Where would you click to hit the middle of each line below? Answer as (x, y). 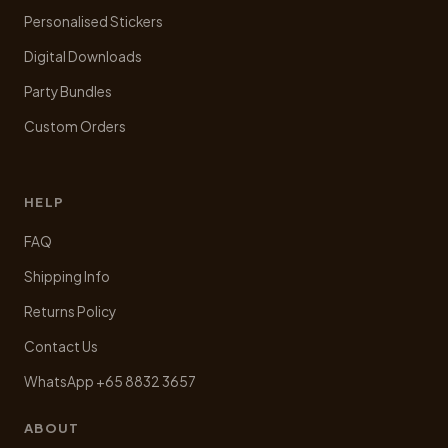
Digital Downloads (83, 56)
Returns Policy (70, 311)
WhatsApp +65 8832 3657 (110, 381)
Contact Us (61, 346)
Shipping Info (67, 276)
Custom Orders (75, 126)
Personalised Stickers (93, 21)
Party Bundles (68, 91)
